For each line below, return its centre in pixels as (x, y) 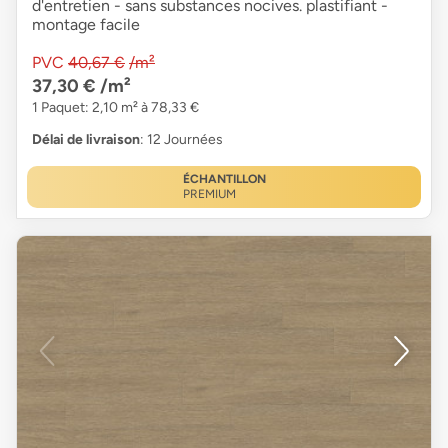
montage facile (86, 24)
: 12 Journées (181, 139)
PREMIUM (209, 193)
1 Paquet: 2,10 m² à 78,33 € (115, 107)
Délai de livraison (86, 139)
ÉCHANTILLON (224, 178)
